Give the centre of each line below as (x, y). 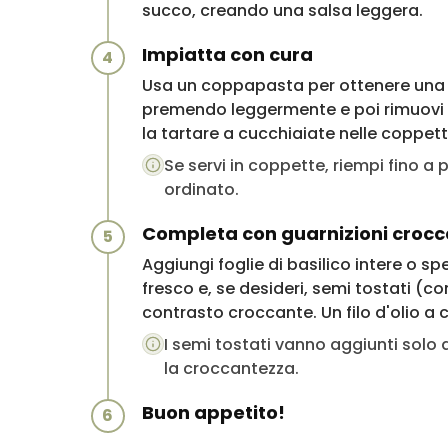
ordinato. (201, 189)
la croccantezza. (231, 368)
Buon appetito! (213, 412)
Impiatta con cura (227, 54)
